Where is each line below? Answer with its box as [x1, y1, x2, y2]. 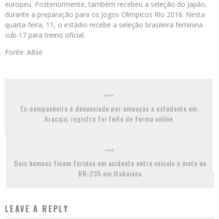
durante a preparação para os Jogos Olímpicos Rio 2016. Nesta [5, 10, 205, 20]
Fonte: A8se [5, 47, 43, 57]
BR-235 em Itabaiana [78, 168, 142, 179]
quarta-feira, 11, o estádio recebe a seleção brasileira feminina [5, 20, 203, 30]
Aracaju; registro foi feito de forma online [44, 113, 173, 124]
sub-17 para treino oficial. [5, 30, 85, 40]
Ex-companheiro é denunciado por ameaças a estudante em [20, 103, 197, 114]
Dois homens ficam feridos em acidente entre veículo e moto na [14, 158, 206, 169]
